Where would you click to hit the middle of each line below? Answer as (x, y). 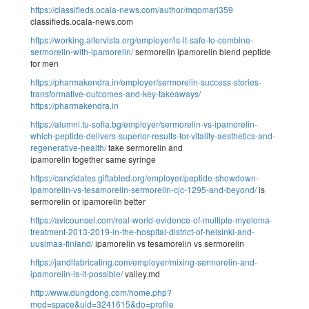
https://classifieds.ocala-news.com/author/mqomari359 (132, 9)
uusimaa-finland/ (62, 243)
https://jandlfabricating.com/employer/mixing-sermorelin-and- (144, 261)
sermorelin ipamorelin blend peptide (202, 51)
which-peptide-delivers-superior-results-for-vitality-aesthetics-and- (153, 135)
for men (44, 63)
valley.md (141, 273)
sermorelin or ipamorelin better (88, 201)
